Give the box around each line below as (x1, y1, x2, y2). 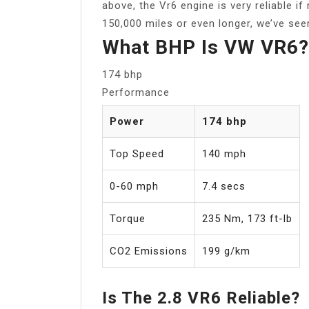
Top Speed (110, 147, 164, 160)
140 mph (202, 147, 246, 160)
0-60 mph (110, 179, 159, 192)
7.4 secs (202, 179, 246, 192)
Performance (102, 86, 170, 99)
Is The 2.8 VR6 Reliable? (102, 288, 300, 308)
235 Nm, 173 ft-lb (202, 212, 292, 225)
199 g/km (202, 244, 250, 257)
